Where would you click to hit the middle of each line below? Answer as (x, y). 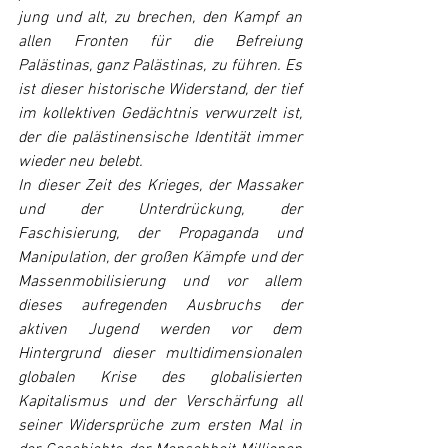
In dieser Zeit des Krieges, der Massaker (160, 186)
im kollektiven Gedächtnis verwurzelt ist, (160, 114)
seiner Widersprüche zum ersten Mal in (160, 426)
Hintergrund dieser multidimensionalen (160, 354)
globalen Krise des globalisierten (160, 378)
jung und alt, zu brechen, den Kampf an (160, 18)
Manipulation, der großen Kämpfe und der (160, 258)
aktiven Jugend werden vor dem (160, 330)
